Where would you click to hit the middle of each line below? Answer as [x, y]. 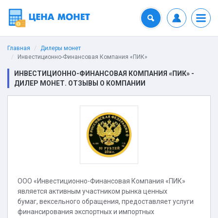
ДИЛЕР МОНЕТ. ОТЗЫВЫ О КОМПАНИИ [80, 83]
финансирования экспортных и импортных [86, 212]
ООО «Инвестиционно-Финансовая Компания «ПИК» [101, 181]
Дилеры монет [61, 48]
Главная [19, 48]
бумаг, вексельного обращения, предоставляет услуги [106, 201]
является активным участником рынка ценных [92, 191]
